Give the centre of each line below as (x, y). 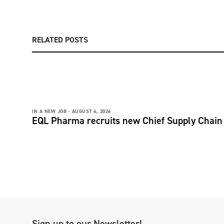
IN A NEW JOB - (51, 111)
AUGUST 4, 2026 (91, 111)
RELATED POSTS (60, 39)
